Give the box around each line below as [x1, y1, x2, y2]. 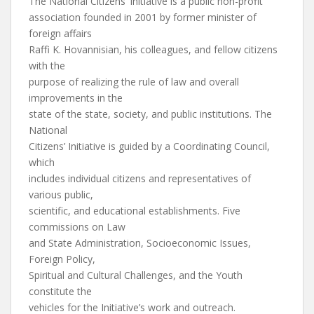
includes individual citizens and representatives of [29, 172, 251, 185]
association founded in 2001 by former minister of [29, 11, 257, 24]
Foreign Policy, [29, 252, 95, 266]
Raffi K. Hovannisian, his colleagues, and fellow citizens [29, 43, 278, 56]
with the [29, 59, 65, 72]
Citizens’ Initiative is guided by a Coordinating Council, [29, 139, 270, 153]
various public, [29, 188, 93, 201]
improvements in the [29, 91, 123, 104]
